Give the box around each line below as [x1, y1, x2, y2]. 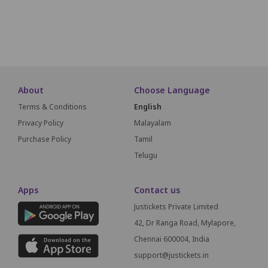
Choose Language [134, 84, 210, 96]
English [134, 101, 162, 112]
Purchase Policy [18, 133, 71, 144]
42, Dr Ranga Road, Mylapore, [134, 217, 236, 228]
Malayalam [134, 117, 171, 128]
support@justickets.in [134, 249, 209, 260]
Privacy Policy [18, 117, 63, 128]
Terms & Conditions [18, 101, 87, 112]
